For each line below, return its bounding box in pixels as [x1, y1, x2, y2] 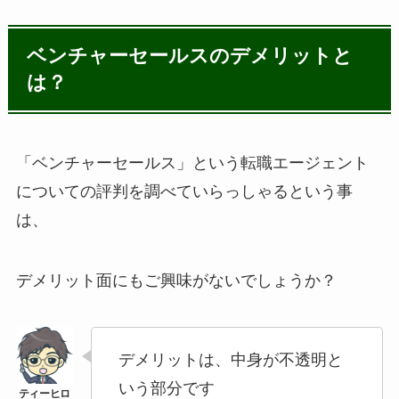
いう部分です [118, 379, 215, 397]
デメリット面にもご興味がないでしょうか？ [15, 271, 337, 289]
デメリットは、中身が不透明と [118, 350, 343, 369]
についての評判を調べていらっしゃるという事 [15, 182, 353, 200]
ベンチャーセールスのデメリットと [27, 45, 354, 67]
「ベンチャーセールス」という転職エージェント [15, 153, 369, 172]
